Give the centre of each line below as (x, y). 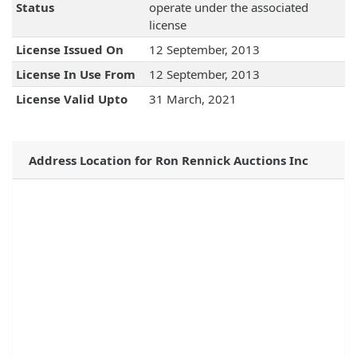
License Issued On (69, 50)
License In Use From (75, 75)
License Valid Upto (71, 99)
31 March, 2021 (192, 99)
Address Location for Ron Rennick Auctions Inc (169, 161)
